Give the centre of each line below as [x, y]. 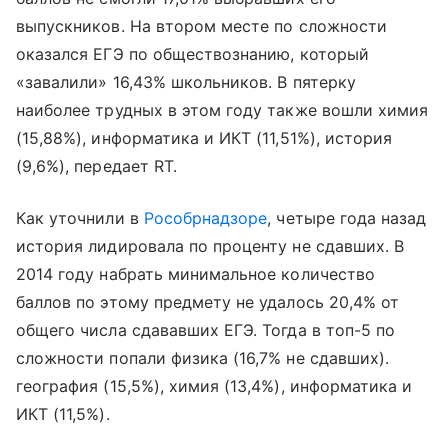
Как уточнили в [80, 218]
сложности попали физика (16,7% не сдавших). [203, 358]
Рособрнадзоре [205, 218]
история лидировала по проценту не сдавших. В [210, 246]
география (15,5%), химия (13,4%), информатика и [214, 386]
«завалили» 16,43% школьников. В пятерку [186, 82]
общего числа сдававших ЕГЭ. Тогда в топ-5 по [206, 330]
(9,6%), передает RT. [96, 166]
